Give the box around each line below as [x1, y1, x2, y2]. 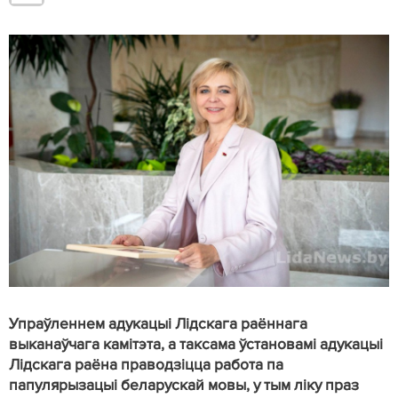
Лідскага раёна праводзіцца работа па [9, 355, 283, 375]
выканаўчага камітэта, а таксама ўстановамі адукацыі [9, 335, 383, 354]
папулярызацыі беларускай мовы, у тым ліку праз [9, 376, 359, 395]
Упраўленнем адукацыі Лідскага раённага [9, 314, 307, 334]
